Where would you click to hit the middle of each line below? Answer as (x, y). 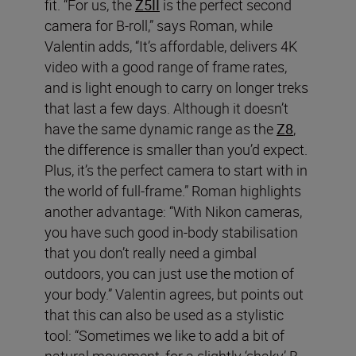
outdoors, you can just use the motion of (169, 273)
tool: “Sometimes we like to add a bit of (164, 335)
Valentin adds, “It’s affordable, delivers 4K (171, 46)
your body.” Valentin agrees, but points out (174, 294)
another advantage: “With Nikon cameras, (173, 211)
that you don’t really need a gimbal (151, 252)
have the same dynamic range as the (161, 128)
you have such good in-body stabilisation (171, 232)
